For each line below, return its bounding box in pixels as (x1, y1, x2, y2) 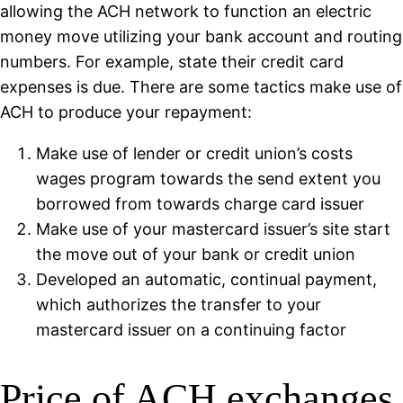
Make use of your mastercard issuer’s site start (36, 219, 390, 238)
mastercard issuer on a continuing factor (36, 319, 346, 339)
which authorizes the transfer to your (36, 294, 321, 314)
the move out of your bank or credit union (36, 244, 355, 264)
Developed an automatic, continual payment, (36, 269, 377, 289)
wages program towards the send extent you (36, 168, 381, 188)
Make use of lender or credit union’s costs (36, 143, 353, 163)
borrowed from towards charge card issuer (36, 193, 364, 213)
